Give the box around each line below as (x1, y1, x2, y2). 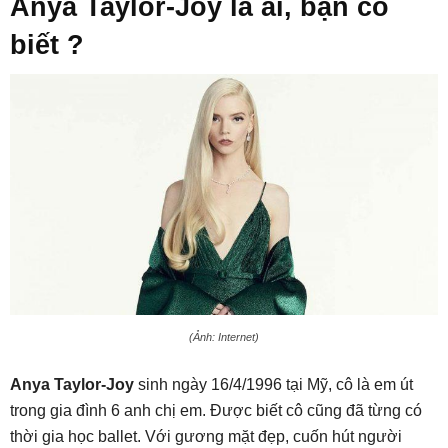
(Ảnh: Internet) (189, 331, 259, 344)
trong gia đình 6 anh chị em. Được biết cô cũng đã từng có (10, 402, 422, 420)
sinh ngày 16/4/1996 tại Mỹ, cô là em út (134, 376, 413, 394)
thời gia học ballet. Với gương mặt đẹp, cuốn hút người (10, 428, 402, 446)
